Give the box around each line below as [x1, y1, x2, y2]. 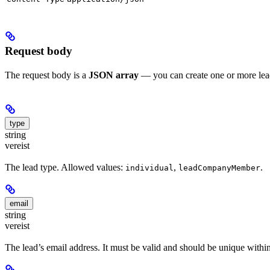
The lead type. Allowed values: [5, 162, 125, 173]
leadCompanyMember [178, 163, 260, 173]
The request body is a [5, 69, 89, 80]
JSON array [89, 69, 139, 80]
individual [125, 163, 174, 173]
